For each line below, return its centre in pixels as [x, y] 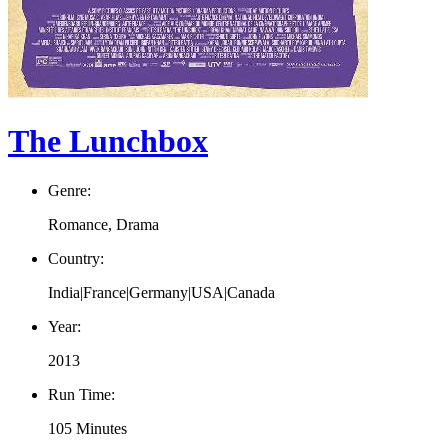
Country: [76, 258]
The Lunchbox [108, 141]
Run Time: [81, 394]
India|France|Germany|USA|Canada [161, 292]
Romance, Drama [103, 224]
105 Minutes [87, 428]
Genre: [69, 190]
